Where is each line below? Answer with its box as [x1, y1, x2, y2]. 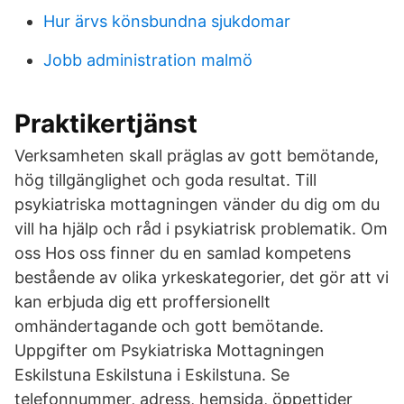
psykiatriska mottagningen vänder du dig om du [14, 195, 380, 214]
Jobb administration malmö [43, 50, 252, 69]
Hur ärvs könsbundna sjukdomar [43, 12, 290, 31]
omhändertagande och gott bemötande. [14, 317, 324, 335]
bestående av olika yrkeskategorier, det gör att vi [14, 268, 389, 287]
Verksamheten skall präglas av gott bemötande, [14, 146, 379, 165]
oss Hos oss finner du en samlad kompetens [14, 243, 351, 262]
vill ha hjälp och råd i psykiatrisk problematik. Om [14, 219, 388, 238]
